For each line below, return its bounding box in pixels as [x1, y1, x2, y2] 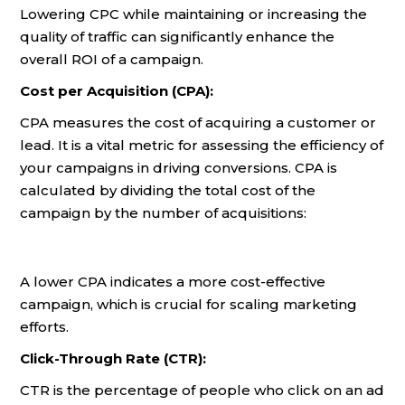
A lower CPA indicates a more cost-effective [20, 273, 325, 290]
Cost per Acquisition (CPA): [20, 82, 213, 99]
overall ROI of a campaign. [20, 51, 203, 68]
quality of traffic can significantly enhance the [20, 28, 334, 45]
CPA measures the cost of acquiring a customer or [20, 114, 376, 131]
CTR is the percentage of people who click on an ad [20, 381, 384, 399]
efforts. [20, 318, 69, 335]
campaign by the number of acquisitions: [20, 204, 306, 221]
